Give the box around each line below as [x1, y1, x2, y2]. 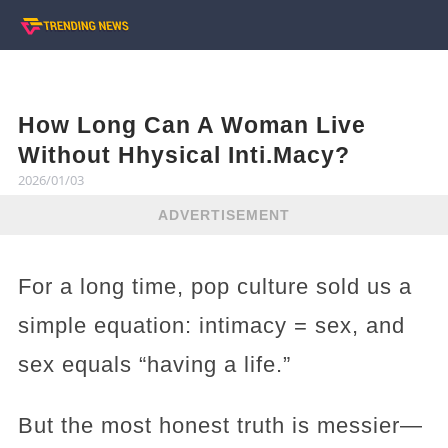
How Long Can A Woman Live [17, 112, 366, 138]
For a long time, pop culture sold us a [17, 274, 412, 299]
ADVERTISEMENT [158, 206, 290, 223]
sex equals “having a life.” [17, 352, 291, 377]
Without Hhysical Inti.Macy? [17, 142, 350, 168]
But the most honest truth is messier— [17, 413, 423, 438]
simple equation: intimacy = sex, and [17, 313, 405, 338]
